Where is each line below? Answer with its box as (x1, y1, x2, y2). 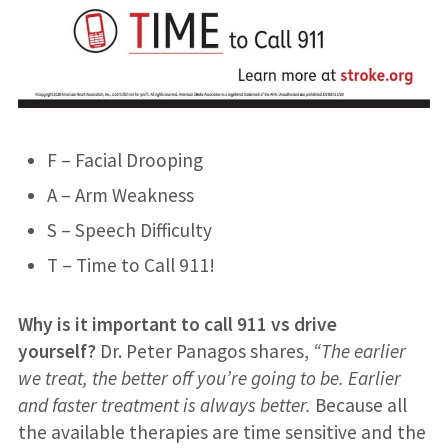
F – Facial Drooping (46, 148, 203, 173)
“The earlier (312, 339, 406, 364)
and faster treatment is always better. (17, 393, 311, 418)
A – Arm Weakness (46, 183, 194, 208)
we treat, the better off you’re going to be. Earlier (17, 366, 401, 391)
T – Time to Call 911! (46, 253, 215, 278)
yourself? (17, 339, 96, 364)
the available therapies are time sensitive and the (17, 420, 426, 445)
